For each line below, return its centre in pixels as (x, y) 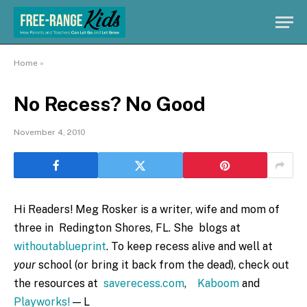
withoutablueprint (60, 246)
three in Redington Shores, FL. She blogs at (127, 228)
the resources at (59, 283)
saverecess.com (144, 283)
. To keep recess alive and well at (189, 246)
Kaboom (218, 283)
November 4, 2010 (50, 132)
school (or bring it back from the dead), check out (162, 265)
